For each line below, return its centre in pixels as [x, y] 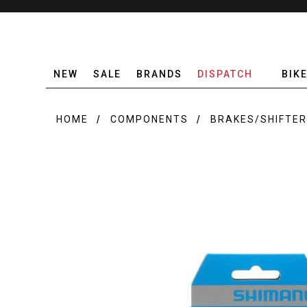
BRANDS [160, 74]
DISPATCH [225, 74]
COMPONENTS [150, 119]
